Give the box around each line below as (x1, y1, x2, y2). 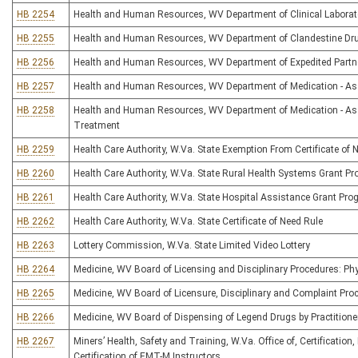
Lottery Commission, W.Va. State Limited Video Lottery (74, 240, 310, 251)
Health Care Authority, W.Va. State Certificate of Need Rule (74, 216, 323, 227)
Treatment (74, 120, 120, 131)
